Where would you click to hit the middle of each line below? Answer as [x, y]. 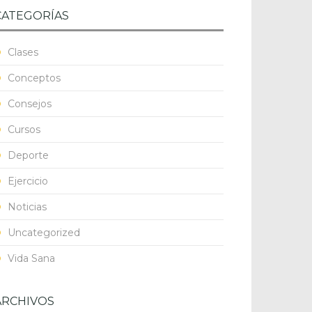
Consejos [30, 104]
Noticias [27, 207]
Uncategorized [44, 233]
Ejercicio [28, 181]
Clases [23, 52]
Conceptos [34, 78]
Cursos [24, 130]
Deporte [28, 155]
